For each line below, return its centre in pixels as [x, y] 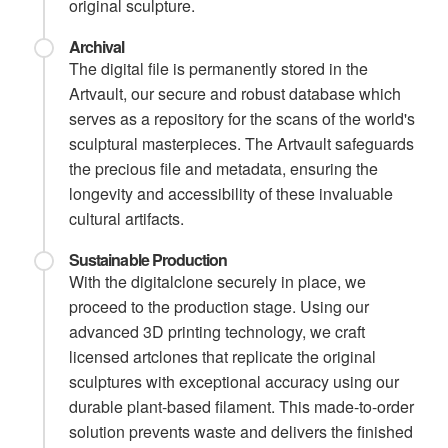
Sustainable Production [148, 259]
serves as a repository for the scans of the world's [242, 118]
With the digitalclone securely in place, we [218, 281]
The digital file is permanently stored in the [219, 68]
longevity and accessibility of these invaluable [231, 193]
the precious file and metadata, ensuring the [224, 168]
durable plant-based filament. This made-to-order [242, 406]
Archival [97, 46]
